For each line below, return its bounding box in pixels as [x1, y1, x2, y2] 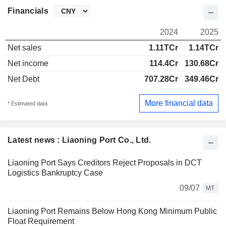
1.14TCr [189, 43, 218, 52]
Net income [8, 59, 48, 68]
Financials [8, 7, 48, 16]
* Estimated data [8, 100, 47, 106]
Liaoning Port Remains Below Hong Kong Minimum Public [8, 206, 217, 215]
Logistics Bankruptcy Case [8, 168, 103, 177]
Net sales [8, 43, 41, 52]
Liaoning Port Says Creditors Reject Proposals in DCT [8, 158, 202, 167]
